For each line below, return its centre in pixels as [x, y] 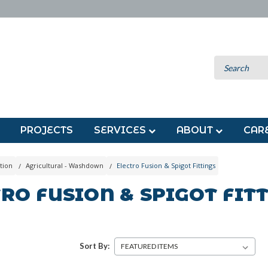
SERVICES [121, 130]
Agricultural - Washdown [65, 165]
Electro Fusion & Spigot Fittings [166, 165]
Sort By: [94, 246]
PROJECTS [47, 130]
